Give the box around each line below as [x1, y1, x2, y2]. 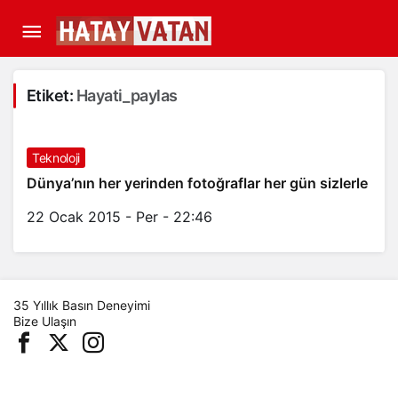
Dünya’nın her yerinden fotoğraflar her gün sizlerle [27, 174, 368, 192]
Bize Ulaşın [13, 314, 76, 329]
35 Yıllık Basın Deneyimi [13, 298, 150, 313]
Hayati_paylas [76, 86, 178, 105]
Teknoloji [32, 150, 80, 165]
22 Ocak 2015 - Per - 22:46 [27, 208, 212, 226]
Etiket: [27, 86, 76, 105]
